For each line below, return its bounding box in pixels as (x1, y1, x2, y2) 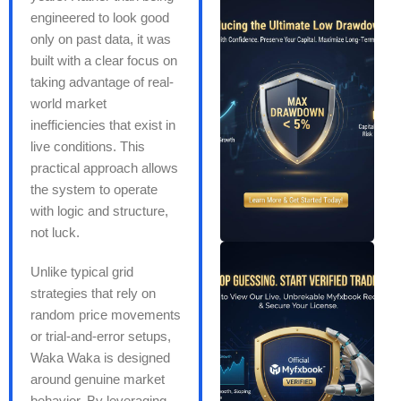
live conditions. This (30, 138, 145, 154)
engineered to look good (30, 9, 169, 25)
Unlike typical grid (30, 263, 133, 279)
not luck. (30, 224, 80, 240)
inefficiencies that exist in (30, 116, 175, 132)
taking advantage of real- (30, 73, 174, 90)
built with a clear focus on (30, 52, 177, 68)
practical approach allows (30, 159, 178, 175)
